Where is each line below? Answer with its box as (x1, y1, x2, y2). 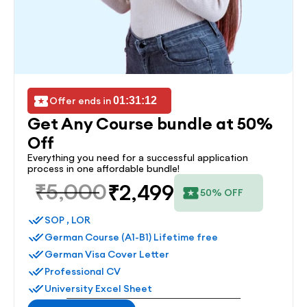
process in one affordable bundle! (27, 162, 180, 174)
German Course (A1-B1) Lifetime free (45, 231, 218, 244)
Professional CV (45, 265, 121, 278)
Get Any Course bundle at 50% (27, 113, 273, 134)
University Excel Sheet (45, 282, 152, 295)
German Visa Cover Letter (45, 248, 169, 261)
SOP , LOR (45, 214, 90, 227)
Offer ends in (49, 95, 113, 107)
